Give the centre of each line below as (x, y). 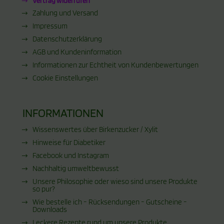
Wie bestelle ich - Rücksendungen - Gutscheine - (109, 202)
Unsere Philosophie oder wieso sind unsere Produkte (115, 181)
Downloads (49, 209)
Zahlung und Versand (65, 13)
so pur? (43, 189)
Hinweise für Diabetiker (69, 142)
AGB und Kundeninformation (77, 52)
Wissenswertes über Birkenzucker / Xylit (95, 129)
